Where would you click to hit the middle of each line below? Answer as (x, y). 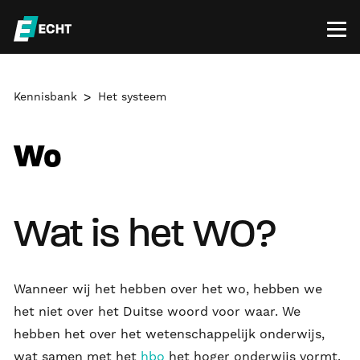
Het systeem (132, 97)
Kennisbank (45, 97)
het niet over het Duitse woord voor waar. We (157, 311)
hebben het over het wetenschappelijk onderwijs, (169, 333)
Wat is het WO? (145, 236)
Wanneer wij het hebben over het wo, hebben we (168, 288)
